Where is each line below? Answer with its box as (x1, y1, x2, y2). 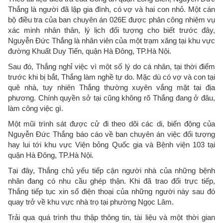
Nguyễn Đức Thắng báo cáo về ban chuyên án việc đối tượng (8, 130, 215, 138)
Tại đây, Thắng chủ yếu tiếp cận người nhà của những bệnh (8, 166, 215, 175)
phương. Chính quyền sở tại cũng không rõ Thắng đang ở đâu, (8, 94, 215, 102)
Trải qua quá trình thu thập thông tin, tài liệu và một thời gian (8, 213, 215, 222)
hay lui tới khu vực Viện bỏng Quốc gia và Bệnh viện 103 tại (8, 140, 215, 149)
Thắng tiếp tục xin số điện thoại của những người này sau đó (8, 187, 215, 196)
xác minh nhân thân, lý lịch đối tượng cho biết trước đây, (8, 26, 215, 34)
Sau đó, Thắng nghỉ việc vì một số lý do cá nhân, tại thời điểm (8, 62, 215, 71)
